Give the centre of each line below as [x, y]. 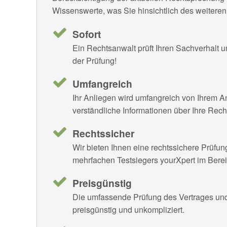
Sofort [87, 34]
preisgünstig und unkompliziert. [128, 209]
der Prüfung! [96, 60]
